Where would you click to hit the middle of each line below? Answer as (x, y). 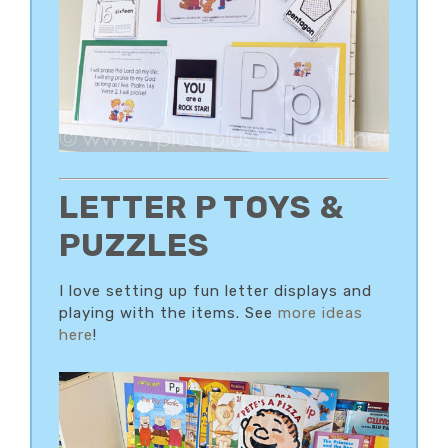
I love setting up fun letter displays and (215, 290)
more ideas (320, 312)
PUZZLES (134, 244)
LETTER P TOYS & (201, 206)
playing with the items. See (168, 312)
